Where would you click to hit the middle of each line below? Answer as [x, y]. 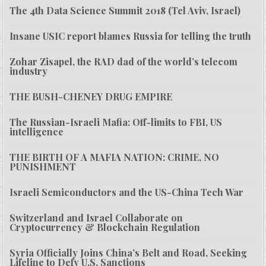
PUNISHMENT [43, 167]
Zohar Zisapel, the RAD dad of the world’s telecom [124, 62]
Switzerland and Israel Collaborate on [96, 218]
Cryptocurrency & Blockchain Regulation [105, 227]
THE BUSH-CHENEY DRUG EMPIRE [91, 97]
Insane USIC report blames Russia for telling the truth [131, 36]
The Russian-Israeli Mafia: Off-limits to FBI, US [116, 122]
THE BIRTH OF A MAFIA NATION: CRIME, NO [115, 157]
